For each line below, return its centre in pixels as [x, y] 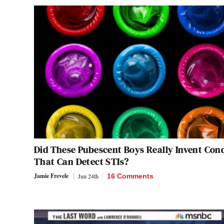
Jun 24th [88, 176]
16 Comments [130, 176]
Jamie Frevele [51, 176]
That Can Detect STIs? [81, 162]
